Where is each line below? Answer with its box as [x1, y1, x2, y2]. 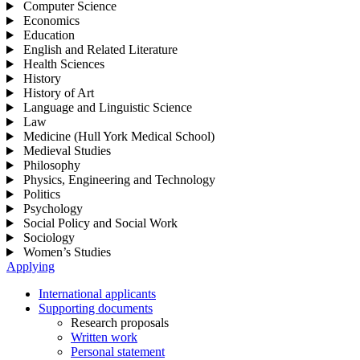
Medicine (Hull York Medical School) [22, 129, 215, 144]
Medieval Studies [22, 144, 111, 158]
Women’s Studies [22, 245, 111, 260]
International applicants [39, 287, 156, 301]
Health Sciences [22, 57, 104, 72]
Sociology [22, 231, 75, 245]
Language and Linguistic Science [22, 100, 192, 115]
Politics [22, 187, 60, 202]
